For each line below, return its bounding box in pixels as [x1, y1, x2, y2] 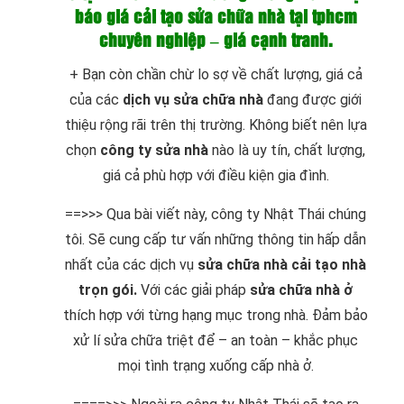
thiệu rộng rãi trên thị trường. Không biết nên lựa [64, 116, 367, 134]
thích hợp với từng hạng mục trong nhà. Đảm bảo [63, 307, 368, 325]
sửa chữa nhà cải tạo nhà [197, 256, 366, 274]
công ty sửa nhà [100, 142, 208, 160]
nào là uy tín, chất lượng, [208, 142, 365, 160]
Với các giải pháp [137, 281, 250, 299]
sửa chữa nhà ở [250, 281, 353, 299]
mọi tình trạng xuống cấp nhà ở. [117, 357, 314, 375]
